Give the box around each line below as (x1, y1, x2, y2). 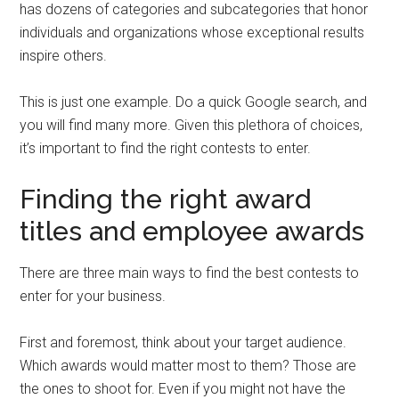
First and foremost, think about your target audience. (20, 334, 347, 351)
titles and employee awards (20, 216, 365, 247)
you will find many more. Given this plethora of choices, (20, 117, 363, 134)
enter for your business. (20, 288, 167, 305)
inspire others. (20, 47, 108, 64)
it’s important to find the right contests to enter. (20, 140, 312, 157)
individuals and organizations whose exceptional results (20, 24, 365, 41)
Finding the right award (20, 183, 312, 215)
